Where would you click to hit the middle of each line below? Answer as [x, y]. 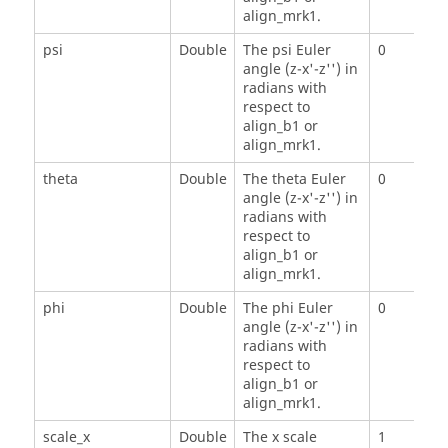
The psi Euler [286, 51]
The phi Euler [287, 309]
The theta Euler [294, 180]
